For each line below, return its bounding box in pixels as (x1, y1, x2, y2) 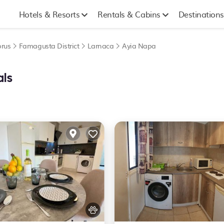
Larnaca (87, 40, 114, 50)
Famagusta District (18, 40, 79, 50)
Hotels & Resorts (18, 8, 80, 20)
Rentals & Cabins (97, 8, 160, 20)
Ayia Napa (121, 40, 156, 50)
